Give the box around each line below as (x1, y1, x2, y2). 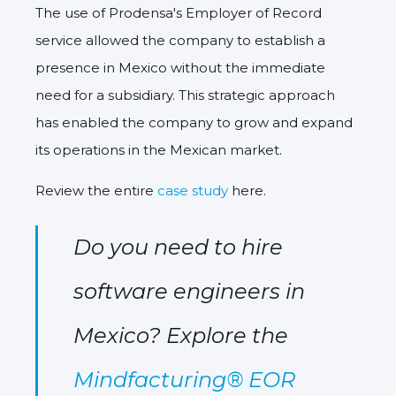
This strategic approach (175, 86, 335, 103)
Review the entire (35, 181, 157, 199)
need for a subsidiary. (35, 86, 175, 103)
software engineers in (73, 278, 305, 304)
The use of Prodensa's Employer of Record (35, 4, 322, 21)
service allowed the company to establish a (35, 31, 325, 49)
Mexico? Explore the (73, 322, 288, 348)
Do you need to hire (73, 233, 283, 260)
